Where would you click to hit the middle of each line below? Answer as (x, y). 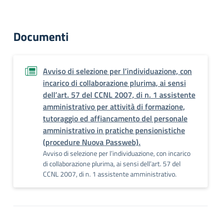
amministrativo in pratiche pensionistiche (114, 130)
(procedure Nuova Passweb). (92, 142)
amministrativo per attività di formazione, (114, 107)
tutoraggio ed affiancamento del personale (115, 118)
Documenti (41, 37)
